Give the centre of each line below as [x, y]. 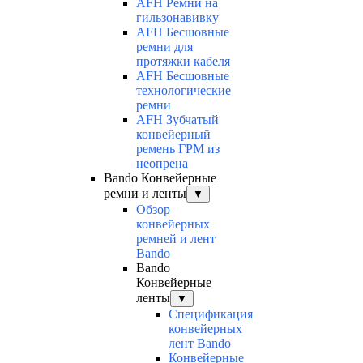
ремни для [164, 47]
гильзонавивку [177, 18]
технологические [184, 91]
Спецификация [211, 314]
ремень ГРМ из [178, 149]
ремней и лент [176, 239]
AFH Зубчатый [177, 120]
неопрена [162, 164]
